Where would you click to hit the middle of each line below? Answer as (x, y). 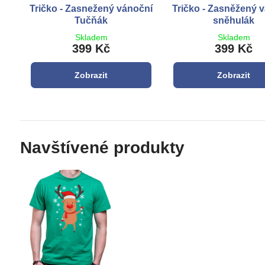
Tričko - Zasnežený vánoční (91, 8)
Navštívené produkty (102, 147)
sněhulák (234, 20)
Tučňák (91, 20)
